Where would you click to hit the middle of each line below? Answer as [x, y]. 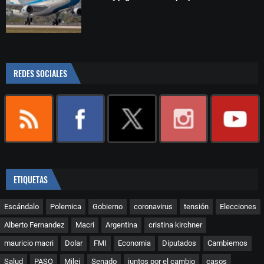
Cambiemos [227, 243]
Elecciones [238, 207]
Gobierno [108, 207]
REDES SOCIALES [40, 73]
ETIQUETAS [31, 180]
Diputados [179, 243]
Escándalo [22, 207]
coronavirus [153, 207]
